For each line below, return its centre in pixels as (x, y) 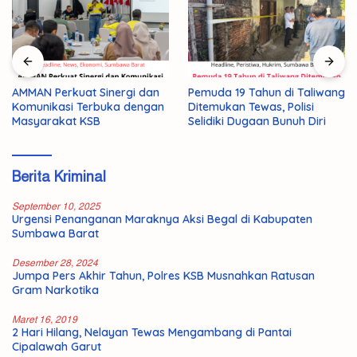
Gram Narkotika (55, 290)
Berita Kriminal (59, 177)
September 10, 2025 (56, 207)
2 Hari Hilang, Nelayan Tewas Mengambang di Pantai (152, 333)
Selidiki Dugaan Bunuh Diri (257, 122)
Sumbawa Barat (55, 234)
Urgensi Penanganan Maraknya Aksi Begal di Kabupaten (162, 220)
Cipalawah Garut (57, 347)
